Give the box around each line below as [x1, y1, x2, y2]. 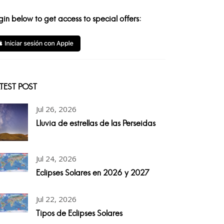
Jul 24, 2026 [36, 153, 76, 163]
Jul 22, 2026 [36, 194, 76, 204]
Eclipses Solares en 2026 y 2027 [36, 168, 149, 177]
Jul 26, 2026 [36, 104, 76, 114]
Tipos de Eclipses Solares [36, 208, 122, 218]
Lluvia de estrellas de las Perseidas [36, 118, 155, 128]
